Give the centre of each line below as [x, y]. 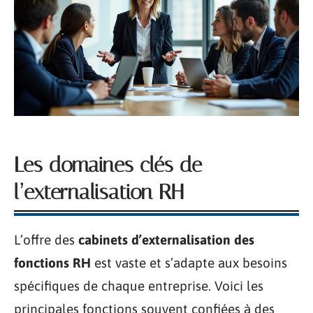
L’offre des [46, 240]
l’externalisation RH [99, 192]
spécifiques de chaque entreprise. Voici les [139, 286]
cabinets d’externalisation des [166, 240]
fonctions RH [52, 263]
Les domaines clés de [108, 165]
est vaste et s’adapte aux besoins [189, 263]
